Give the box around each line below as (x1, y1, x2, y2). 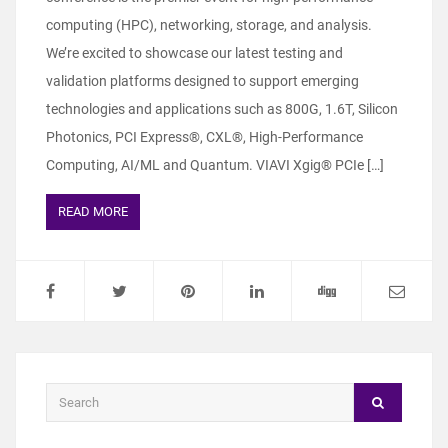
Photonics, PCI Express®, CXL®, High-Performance (46, 128, 363, 145)
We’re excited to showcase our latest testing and (46, 44, 343, 61)
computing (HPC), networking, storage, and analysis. (46, 16, 372, 33)
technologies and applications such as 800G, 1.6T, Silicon (46, 100, 398, 117)
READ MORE (58, 203, 128, 219)
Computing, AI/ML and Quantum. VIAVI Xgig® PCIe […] (46, 156, 384, 173)
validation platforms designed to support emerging (46, 72, 359, 89)
